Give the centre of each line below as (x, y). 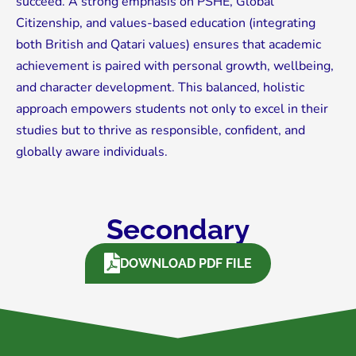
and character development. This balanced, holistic (160, 87)
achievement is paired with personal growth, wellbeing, (175, 66)
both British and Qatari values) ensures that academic (168, 44)
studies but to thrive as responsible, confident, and (161, 130)
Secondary (178, 229)
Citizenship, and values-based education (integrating (166, 23)
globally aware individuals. (92, 151)
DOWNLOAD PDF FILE (186, 263)
